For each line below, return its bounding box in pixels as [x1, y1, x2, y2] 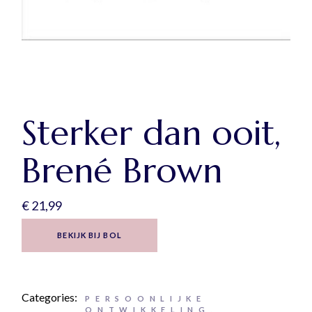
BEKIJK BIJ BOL [57, 231, 122, 240]
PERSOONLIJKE [85, 294, 206, 304]
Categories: [22, 290, 78, 304]
